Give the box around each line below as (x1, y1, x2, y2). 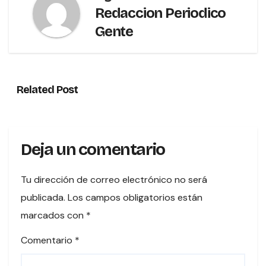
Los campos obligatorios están (68, 191, 202, 204)
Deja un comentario (21, 139, 165, 160)
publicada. (21, 191, 65, 204)
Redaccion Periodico (95, 5, 226, 21)
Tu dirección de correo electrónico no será (21, 173, 207, 186)
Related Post (16, 83, 78, 96)
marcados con (21, 208, 86, 221)
